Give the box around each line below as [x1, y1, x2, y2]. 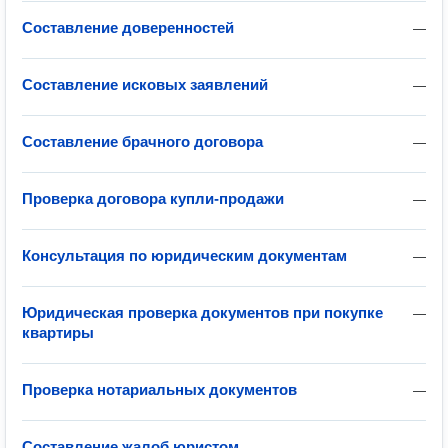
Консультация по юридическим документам [22, 247, 347, 264]
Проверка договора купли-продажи [22, 190, 284, 207]
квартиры [22, 324, 94, 341]
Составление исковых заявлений [22, 76, 268, 93]
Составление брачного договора [22, 133, 263, 150]
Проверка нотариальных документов [22, 381, 297, 398]
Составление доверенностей [22, 19, 234, 36]
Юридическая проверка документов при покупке [22, 304, 383, 321]
